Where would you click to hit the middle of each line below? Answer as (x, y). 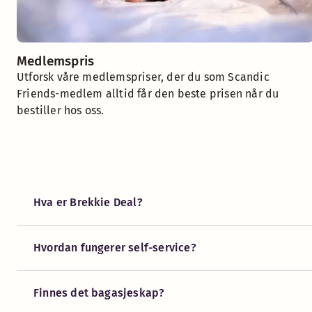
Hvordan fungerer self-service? (115, 248)
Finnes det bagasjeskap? (99, 293)
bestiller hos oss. (61, 110)
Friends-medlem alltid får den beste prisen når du (148, 94)
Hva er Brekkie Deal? (88, 202)
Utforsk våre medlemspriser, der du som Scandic (143, 77)
